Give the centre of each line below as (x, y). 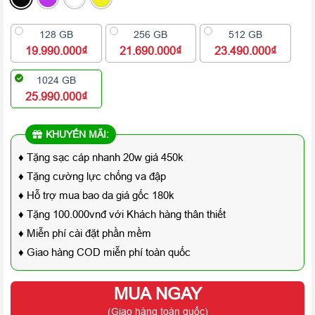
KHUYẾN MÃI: (77, 134)
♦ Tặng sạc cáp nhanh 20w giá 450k (101, 157)
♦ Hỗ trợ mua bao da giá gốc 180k (96, 195)
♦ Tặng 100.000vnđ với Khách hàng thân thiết (122, 214)
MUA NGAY (157, 294)
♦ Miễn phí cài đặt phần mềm (85, 233)
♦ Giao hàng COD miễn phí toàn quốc (104, 252)
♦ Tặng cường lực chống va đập (92, 176)
